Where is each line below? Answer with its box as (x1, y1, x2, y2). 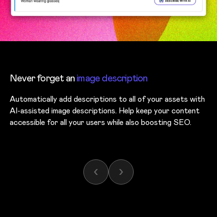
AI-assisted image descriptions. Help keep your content (10, 106, 200, 116)
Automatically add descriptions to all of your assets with (10, 94, 205, 105)
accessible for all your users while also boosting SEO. (10, 117, 191, 128)
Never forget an (10, 72, 77, 85)
